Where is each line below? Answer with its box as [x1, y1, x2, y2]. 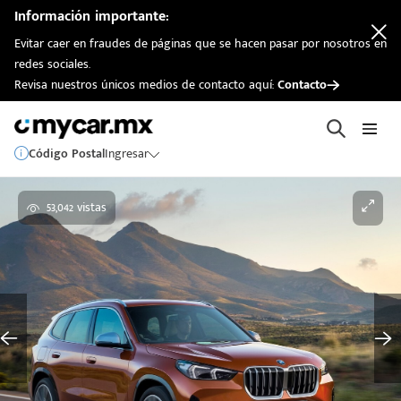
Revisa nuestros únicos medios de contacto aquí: [14, 74, 277, 95]
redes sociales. [14, 54, 90, 74]
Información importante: [14, 4, 169, 29]
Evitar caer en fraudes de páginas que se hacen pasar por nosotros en [14, 33, 387, 54]
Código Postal [29, 143, 105, 164]
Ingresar [105, 143, 149, 164]
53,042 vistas [47, 197, 107, 218]
